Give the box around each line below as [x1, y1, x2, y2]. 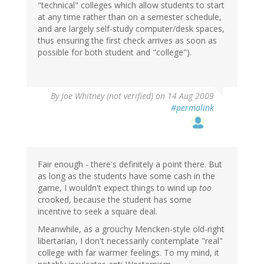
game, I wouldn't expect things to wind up [38, 182, 199, 194]
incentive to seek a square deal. [38, 206, 157, 217]
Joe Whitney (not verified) [61, 90, 153, 102]
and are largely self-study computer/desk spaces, [38, 23, 225, 35]
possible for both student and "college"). [38, 47, 192, 58]
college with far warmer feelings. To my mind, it [38, 247, 219, 259]
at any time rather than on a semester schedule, [38, 11, 222, 23]
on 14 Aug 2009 [153, 90, 214, 102]
